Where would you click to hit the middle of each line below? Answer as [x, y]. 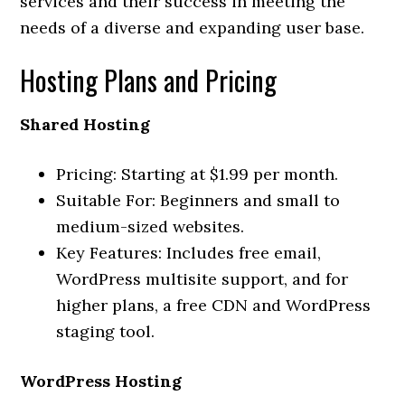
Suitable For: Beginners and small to [198, 200]
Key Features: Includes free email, [189, 253]
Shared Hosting [85, 124]
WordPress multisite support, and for [202, 279]
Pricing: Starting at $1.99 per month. [198, 174]
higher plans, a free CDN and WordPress [214, 305]
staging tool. [106, 331]
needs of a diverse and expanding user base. [193, 28]
